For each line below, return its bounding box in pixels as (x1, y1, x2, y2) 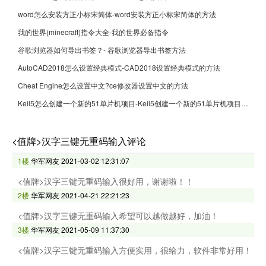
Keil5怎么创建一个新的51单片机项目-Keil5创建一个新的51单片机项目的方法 (241, 97, 248, 108)
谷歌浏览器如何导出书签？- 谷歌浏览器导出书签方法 (18, 44, 186, 55)
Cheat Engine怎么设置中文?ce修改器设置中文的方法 (18, 80, 188, 90)
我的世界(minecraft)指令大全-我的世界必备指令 (18, 26, 169, 37)
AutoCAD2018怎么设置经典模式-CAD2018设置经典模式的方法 (18, 62, 220, 72)
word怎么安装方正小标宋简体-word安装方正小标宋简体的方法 (18, 8, 216, 19)
